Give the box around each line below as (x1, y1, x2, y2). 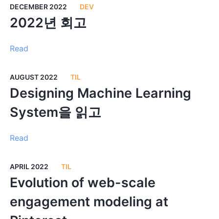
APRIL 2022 (9, 162, 48, 171)
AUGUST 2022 (9, 73, 58, 81)
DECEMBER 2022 (9, 2, 67, 11)
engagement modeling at (9, 194, 168, 210)
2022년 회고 (9, 15, 87, 31)
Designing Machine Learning (9, 85, 191, 101)
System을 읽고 (9, 104, 101, 120)
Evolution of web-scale (9, 175, 155, 191)
